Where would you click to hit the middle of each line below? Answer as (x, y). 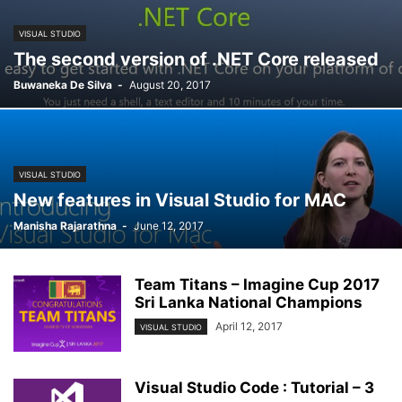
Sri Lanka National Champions (249, 302)
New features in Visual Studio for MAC (180, 200)
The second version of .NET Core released (196, 59)
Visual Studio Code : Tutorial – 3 (254, 388)
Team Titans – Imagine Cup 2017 (257, 284)
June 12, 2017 (169, 226)
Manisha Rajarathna (65, 226)
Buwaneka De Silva (63, 85)
